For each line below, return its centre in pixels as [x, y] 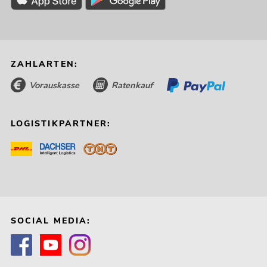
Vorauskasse [54, 85]
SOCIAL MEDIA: [51, 221]
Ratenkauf [132, 85]
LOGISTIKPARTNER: [61, 124]
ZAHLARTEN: [44, 64]
